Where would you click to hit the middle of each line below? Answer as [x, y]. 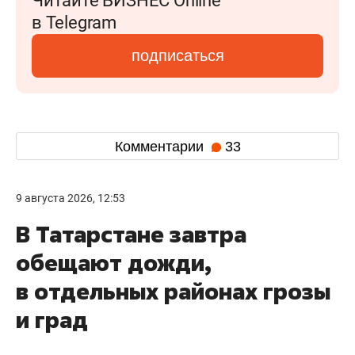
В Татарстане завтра [131, 234]
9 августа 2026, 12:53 [71, 198]
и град [52, 320]
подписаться [177, 55]
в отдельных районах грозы [173, 291]
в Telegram [74, 23]
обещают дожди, [114, 263]
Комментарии [161, 146]
